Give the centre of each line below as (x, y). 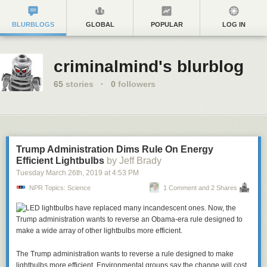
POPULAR (167, 24)
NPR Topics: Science (60, 188)
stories (78, 84)
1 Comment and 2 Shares (200, 188)
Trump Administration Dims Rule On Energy (115, 149)
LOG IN (234, 24)
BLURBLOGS (33, 24)
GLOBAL (100, 24)
